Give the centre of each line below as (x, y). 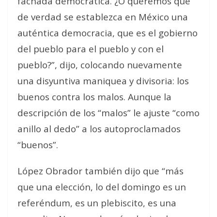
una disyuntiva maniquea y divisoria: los (103, 81)
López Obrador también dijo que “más (101, 171)
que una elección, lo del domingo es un (102, 187)
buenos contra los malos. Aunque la (94, 97)
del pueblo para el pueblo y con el (91, 49)
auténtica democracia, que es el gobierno (108, 33)
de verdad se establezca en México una (103, 17)
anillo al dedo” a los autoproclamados (99, 129)
